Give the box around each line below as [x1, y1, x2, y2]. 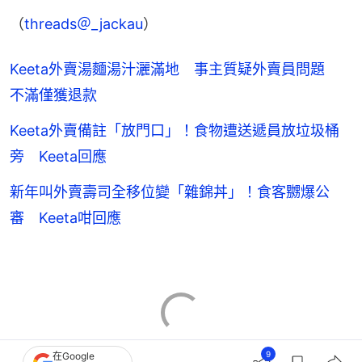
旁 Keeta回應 [10, 147, 107, 165]
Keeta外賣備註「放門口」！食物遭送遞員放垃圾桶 [10, 121, 339, 139]
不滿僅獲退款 [10, 86, 97, 103]
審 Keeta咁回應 [10, 208, 121, 226]
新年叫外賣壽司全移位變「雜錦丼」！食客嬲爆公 [10, 183, 330, 200]
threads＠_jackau [24, 15, 143, 32]
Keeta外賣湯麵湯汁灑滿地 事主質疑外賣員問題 [10, 60, 339, 78]
